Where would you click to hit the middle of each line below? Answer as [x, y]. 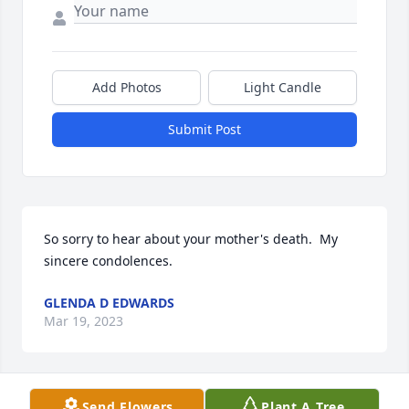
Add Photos [126, 88]
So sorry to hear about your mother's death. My [191, 239]
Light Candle [283, 88]
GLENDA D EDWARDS [109, 303]
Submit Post [204, 130]
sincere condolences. [108, 261]
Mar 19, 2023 [84, 321]
